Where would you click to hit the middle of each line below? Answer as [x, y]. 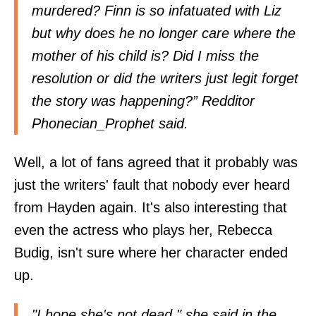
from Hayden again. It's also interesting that [151, 208]
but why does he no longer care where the [164, 34]
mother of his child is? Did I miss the [145, 56]
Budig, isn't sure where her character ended [151, 253]
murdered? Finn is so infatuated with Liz [157, 11]
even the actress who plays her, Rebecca [143, 230]
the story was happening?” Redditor [143, 101]
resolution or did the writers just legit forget [165, 79]
